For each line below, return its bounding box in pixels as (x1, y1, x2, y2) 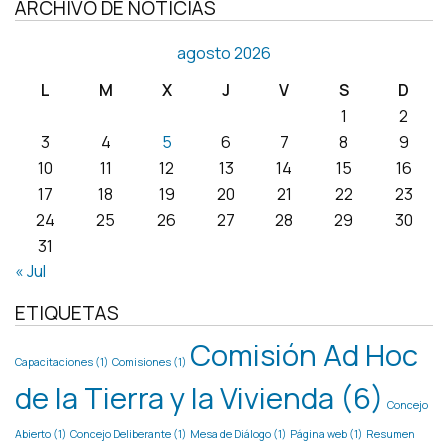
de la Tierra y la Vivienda (15, 377, 334, 418)
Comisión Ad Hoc (190, 334, 418, 375)
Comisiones (112, 354, 171, 369)
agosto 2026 (177, 41, 271, 64)
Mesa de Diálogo (190, 426, 271, 441)
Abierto (15, 426, 51, 441)
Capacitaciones (15, 354, 93, 369)
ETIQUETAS (15, 299, 119, 326)
